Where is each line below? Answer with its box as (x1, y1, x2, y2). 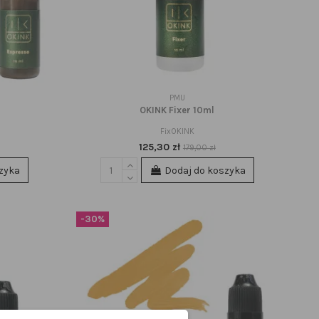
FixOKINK (159, 126, 194, 136)
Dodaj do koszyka (164, 164, 246, 177)
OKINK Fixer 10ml (140, 104, 215, 115)
